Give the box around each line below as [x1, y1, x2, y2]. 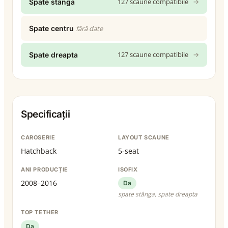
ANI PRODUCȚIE [21, 165, 68, 173]
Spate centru [29, 23, 74, 33]
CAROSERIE [21, 133, 55, 141]
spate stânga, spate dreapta [118, 190, 197, 199]
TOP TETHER [21, 209, 59, 216]
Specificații [21, 108, 70, 120]
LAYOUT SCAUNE [118, 133, 169, 141]
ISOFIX [118, 165, 138, 173]
